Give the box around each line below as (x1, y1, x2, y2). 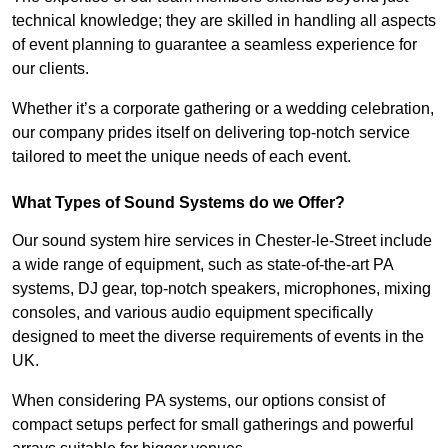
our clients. (12, 60, 89, 78)
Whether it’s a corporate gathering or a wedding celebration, (12, 100, 434, 118)
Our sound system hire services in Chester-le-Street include (12, 232, 432, 250)
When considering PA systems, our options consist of (12, 392, 385, 410)
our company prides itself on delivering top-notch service (12, 124, 410, 142)
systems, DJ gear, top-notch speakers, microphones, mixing (12, 280, 431, 298)
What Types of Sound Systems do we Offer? (12, 194, 345, 212)
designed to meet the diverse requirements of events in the (12, 328, 424, 346)
